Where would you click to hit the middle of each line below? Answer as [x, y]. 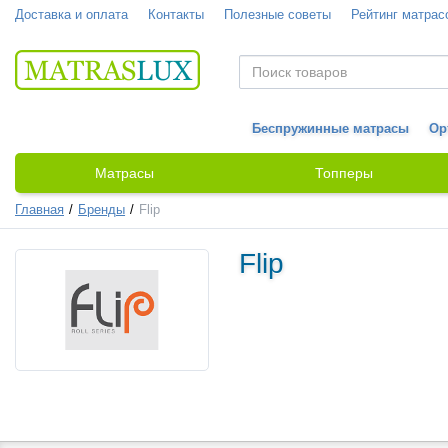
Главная [39, 210]
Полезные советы [277, 15]
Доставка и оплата [71, 15]
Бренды [102, 210]
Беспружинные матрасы [330, 129]
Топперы [343, 173]
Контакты [176, 15]
